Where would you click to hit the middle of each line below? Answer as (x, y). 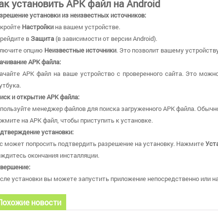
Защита (42, 38)
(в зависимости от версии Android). (106, 38)
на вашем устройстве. (87, 27)
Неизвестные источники (80, 50)
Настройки (38, 27)
